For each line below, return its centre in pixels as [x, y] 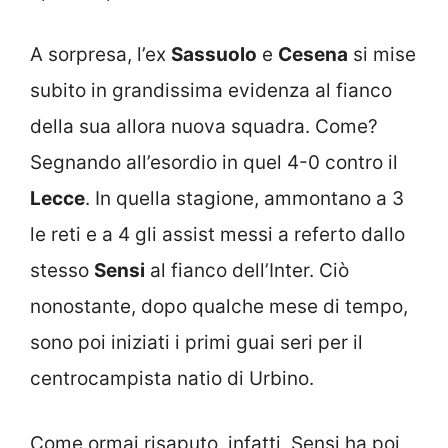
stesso [62, 270]
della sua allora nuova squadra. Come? [204, 126]
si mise [382, 54]
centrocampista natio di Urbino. [172, 378]
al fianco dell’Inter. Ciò [247, 270]
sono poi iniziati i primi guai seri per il [196, 342]
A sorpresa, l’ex [100, 54]
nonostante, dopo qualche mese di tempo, [219, 306]
